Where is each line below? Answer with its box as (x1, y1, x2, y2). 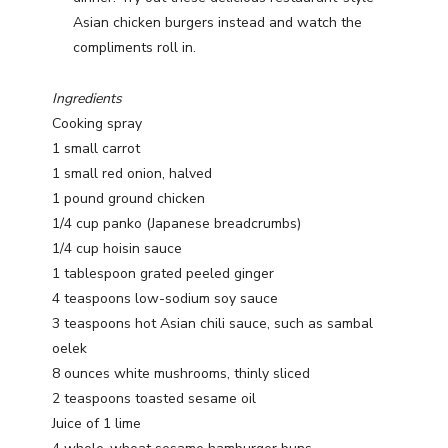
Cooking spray (52, 114, 142, 134)
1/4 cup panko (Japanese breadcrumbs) (52, 214, 301, 234)
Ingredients (52, 89, 122, 109)
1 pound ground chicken (52, 189, 205, 209)
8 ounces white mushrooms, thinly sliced (52, 364, 310, 384)
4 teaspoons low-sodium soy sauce (52, 289, 278, 309)
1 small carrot (52, 139, 140, 159)
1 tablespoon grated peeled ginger (52, 264, 274, 284)
